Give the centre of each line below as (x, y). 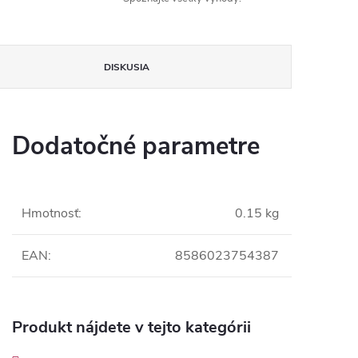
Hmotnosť (50, 213)
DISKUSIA (127, 67)
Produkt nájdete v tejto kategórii (131, 327)
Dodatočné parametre (136, 146)
